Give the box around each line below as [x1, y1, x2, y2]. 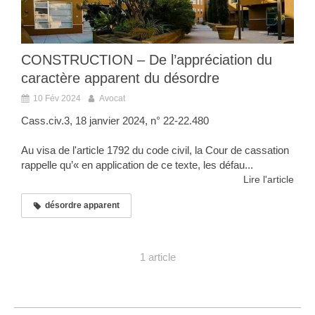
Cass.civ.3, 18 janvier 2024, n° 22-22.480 [21, 115, 209, 127]
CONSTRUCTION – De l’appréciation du [21, 52, 272, 68]
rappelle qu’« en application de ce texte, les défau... [21, 159, 253, 172]
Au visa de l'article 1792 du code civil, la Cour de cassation [21, 144, 289, 157]
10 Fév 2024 [33, 94, 81, 104]
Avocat [99, 94, 125, 104]
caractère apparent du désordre [21, 70, 219, 86]
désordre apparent [45, 200, 120, 211]
